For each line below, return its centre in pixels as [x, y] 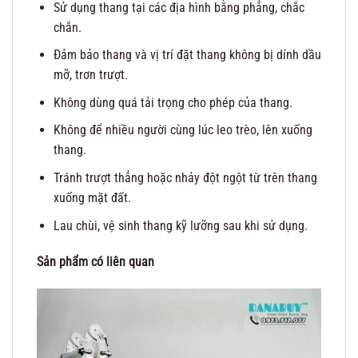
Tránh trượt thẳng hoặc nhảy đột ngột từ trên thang [185, 178]
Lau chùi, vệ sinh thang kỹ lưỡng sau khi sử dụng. [180, 225]
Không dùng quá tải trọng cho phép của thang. [173, 102]
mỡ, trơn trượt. [90, 75]
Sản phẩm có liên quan [95, 262]
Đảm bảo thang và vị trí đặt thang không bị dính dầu [187, 55]
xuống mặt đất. [92, 198]
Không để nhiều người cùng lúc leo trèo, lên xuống [183, 130]
